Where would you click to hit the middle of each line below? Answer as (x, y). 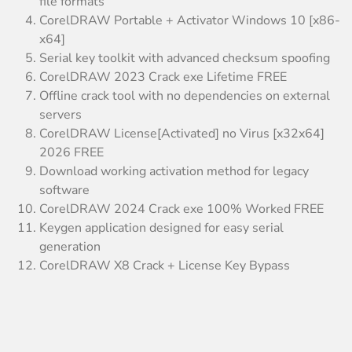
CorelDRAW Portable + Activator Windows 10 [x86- (190, 20)
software (64, 190)
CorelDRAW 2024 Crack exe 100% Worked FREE (181, 209)
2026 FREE (71, 152)
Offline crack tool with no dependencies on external (185, 95)
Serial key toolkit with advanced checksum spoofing (185, 58)
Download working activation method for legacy (174, 171)
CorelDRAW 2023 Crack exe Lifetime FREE (163, 77)
